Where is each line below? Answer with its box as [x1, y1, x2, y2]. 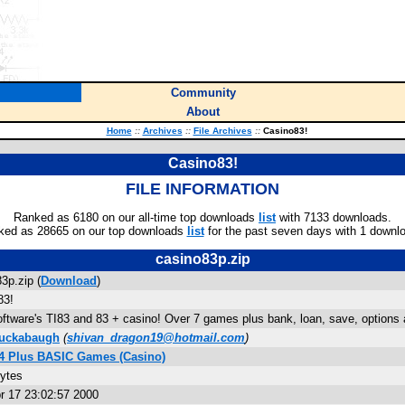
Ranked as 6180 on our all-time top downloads [14, 211, 259, 224]
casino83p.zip [155, 251, 250, 267]
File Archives [193, 126, 252, 136]
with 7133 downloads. [276, 211, 391, 224]
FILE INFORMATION [126, 180, 279, 198]
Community [170, 86, 236, 99]
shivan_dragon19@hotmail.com [67, 331, 245, 344]
